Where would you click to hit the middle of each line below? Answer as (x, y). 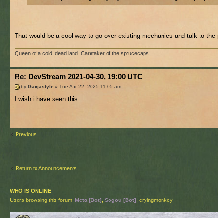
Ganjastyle (41, 86)
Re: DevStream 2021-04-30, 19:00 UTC (79, 77)
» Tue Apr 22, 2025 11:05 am (87, 86)
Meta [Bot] (88, 200)
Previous (26, 135)
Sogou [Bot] (120, 200)
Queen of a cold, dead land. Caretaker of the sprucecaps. (82, 53)
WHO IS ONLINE (30, 191)
